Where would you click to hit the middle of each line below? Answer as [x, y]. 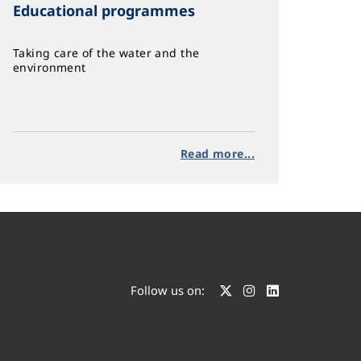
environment [50, 67]
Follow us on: [168, 290]
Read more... [217, 154]
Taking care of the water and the [106, 53]
